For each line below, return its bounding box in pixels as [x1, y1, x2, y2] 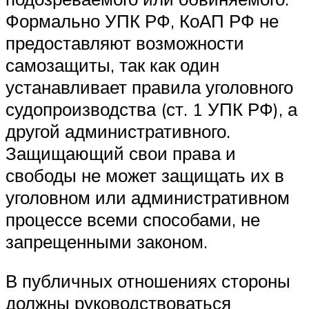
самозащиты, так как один [6, 53, 219, 76]
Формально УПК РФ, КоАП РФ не [6, 9, 279, 32]
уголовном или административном [6, 186, 290, 208]
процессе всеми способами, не [6, 208, 260, 230]
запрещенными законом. [6, 230, 208, 252]
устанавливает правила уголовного [6, 75, 293, 98]
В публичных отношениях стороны [6, 270, 290, 292]
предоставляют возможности [6, 31, 244, 54]
